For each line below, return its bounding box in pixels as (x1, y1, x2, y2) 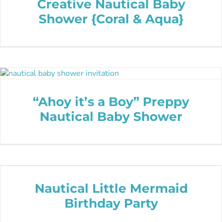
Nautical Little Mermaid (34, 180, 188, 196)
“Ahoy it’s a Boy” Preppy (33, 94, 189, 109)
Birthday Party (64, 195, 158, 211)
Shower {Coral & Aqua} (38, 11, 184, 26)
